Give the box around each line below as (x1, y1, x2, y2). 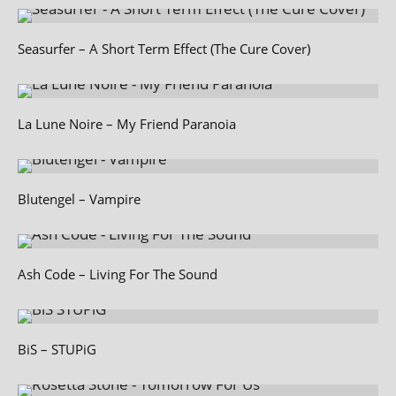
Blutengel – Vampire (18, 189, 141, 208)
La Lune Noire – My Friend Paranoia (18, 114, 236, 133)
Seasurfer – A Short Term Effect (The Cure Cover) (18, 39, 310, 57)
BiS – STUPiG (18, 339, 96, 358)
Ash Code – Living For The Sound (18, 264, 217, 283)
